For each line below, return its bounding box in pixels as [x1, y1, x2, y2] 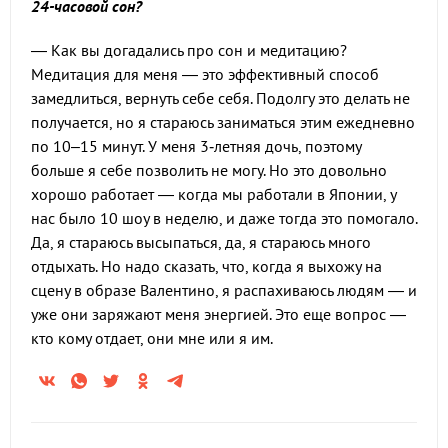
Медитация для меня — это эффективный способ [31, 64, 379, 85]
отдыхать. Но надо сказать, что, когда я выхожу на [31, 256, 382, 277]
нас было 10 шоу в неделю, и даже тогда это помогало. [31, 208, 417, 229]
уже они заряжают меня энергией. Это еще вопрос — [31, 304, 406, 325]
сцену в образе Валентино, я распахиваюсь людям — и [31, 280, 417, 301]
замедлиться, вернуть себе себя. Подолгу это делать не [31, 88, 410, 109]
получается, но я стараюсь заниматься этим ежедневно [31, 112, 415, 133]
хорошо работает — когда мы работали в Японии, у [31, 184, 396, 205]
